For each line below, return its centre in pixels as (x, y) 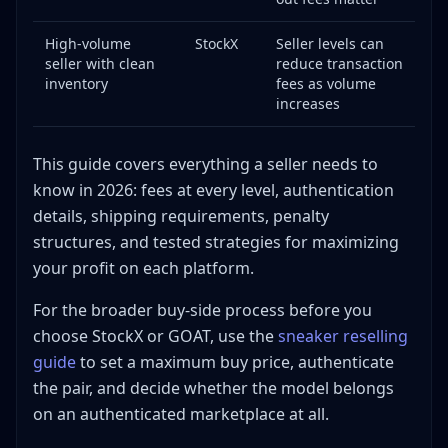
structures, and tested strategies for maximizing (216, 242)
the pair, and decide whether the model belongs (213, 388)
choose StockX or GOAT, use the (155, 336)
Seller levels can (330, 44)
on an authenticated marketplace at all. (181, 414)
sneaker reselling (343, 336)
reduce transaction (339, 64)
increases (308, 104)
